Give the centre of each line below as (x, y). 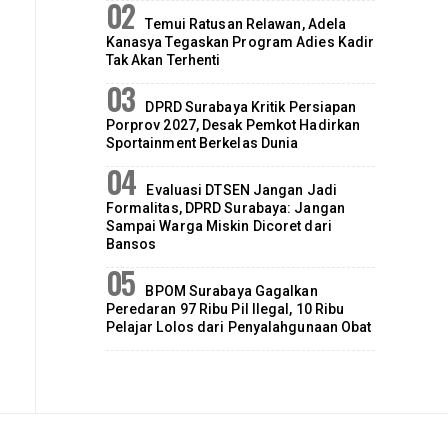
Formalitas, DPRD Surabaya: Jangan (225, 208)
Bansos (131, 244)
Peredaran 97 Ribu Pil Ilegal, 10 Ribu (225, 309)
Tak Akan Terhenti (163, 60)
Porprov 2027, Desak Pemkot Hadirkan (233, 125)
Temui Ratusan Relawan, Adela (246, 24)
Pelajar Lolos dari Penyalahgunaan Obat (238, 327)
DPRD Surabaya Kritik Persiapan (251, 107)
